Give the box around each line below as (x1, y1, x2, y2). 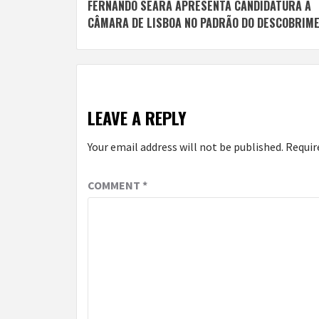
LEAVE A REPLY (88, 104, 187, 130)
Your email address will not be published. (88, 139, 283, 154)
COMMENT (88, 177, 142, 192)
